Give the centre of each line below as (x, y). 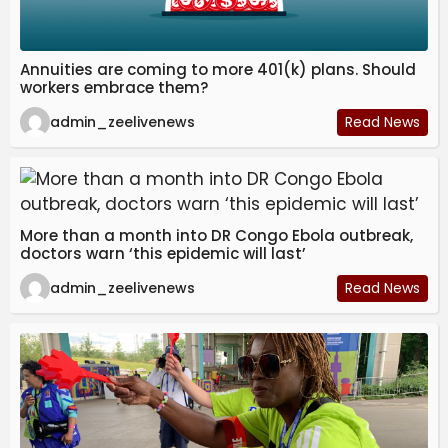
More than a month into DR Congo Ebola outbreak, (216, 236)
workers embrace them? (114, 88)
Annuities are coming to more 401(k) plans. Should (218, 70)
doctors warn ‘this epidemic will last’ (163, 254)
